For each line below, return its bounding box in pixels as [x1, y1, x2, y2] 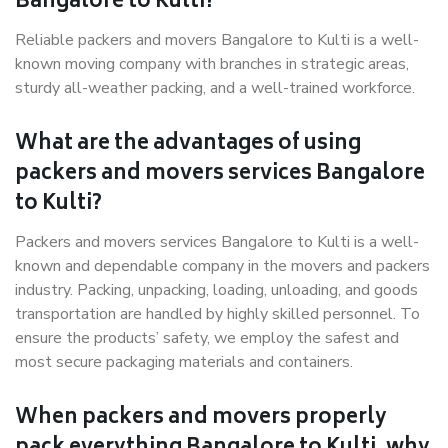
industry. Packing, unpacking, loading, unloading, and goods [15, 279, 418, 301]
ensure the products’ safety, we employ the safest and [15, 327, 399, 349]
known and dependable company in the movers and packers [15, 255, 430, 277]
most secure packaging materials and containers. [15, 351, 353, 373]
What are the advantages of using [15, 127, 361, 162]
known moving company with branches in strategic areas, [15, 53, 409, 75]
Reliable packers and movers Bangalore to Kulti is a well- [15, 29, 419, 51]
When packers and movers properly [15, 401, 387, 436]
